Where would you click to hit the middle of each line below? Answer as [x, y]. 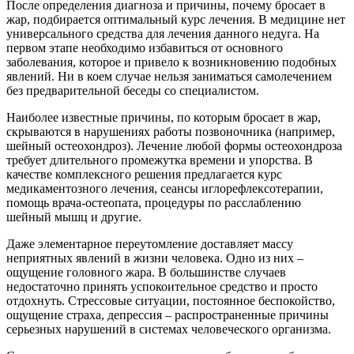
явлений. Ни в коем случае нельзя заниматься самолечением [169, 76]
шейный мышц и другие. [74, 217]
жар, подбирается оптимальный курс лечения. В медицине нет [176, 19]
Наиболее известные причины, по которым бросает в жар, [164, 117]
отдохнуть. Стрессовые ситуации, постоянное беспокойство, [171, 300]
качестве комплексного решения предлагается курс [144, 174]
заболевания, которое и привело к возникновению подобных [171, 62]
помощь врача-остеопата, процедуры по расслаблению [154, 202]
